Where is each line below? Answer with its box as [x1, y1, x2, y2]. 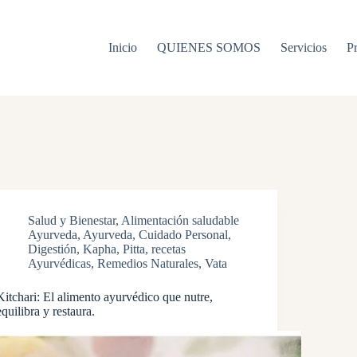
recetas [151, 242, 186, 256]
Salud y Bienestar [28, 214, 116, 227]
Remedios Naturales [97, 257, 199, 270]
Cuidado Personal [139, 228, 229, 241]
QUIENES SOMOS [157, 41, 261, 54]
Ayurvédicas [28, 257, 92, 270]
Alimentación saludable [121, 214, 240, 227]
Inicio [108, 41, 138, 54]
